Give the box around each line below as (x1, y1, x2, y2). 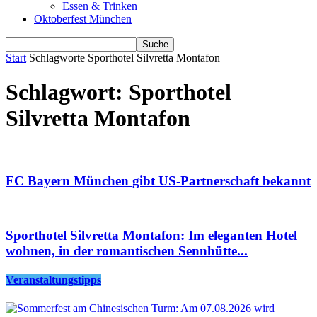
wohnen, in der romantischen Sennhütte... (6, 243, 248, 259)
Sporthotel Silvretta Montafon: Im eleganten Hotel (6, 228, 297, 243)
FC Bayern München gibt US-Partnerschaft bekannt (6, 173, 311, 188)
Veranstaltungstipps (6, 274, 101, 287)
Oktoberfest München (34, 13, 132, 25)
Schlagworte (29, 52, 85, 64)
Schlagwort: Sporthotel (6, 79, 231, 105)
